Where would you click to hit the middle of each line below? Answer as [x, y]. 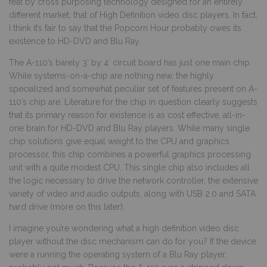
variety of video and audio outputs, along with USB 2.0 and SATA [132, 193]
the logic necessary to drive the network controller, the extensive [133, 180]
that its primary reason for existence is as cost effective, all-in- [127, 115]
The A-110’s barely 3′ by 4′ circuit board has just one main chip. [130, 62]
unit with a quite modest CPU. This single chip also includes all [129, 167]
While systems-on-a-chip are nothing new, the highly [111, 75]
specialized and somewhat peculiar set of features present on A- [133, 89]
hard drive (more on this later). [67, 207]
